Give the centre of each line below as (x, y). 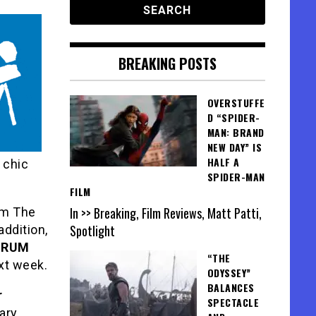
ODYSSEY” (229, 273)
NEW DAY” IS (234, 147)
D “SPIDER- (233, 117)
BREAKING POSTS (167, 63)
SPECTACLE (233, 303)
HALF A (223, 162)
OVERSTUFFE (236, 103)
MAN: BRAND (236, 132)
